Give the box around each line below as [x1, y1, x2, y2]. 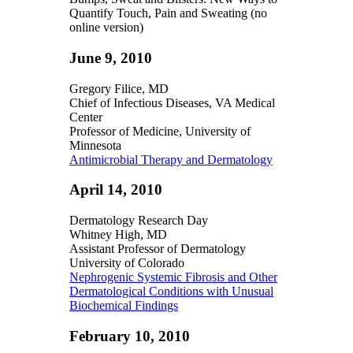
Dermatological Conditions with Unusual [69, 284, 273, 299]
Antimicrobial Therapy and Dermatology [69, 152, 273, 166]
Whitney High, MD [69, 228, 167, 242]
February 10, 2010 [69, 327, 190, 344]
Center [69, 110, 102, 124]
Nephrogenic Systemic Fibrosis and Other [69, 270, 277, 284]
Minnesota [69, 138, 121, 152]
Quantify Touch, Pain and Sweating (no [69, 6, 267, 20]
